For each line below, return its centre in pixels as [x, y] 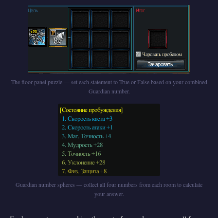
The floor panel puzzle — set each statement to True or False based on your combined [109, 82]
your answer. [109, 193]
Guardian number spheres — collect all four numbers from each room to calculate [109, 184]
